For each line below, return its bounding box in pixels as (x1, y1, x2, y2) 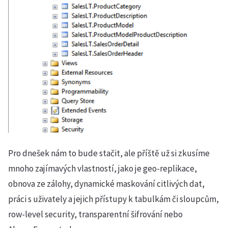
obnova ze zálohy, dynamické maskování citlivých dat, (8, 178, 205, 189)
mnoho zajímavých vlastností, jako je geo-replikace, (8, 162, 197, 174)
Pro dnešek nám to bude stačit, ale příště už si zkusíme (8, 147, 210, 159)
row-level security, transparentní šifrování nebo (8, 208, 183, 220)
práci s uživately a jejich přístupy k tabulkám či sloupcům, (8, 193, 219, 205)
